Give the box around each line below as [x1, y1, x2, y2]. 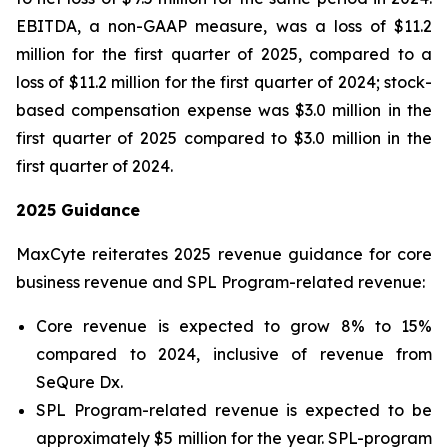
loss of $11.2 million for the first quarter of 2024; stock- [16, 72, 432, 92]
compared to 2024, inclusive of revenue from [36, 344, 432, 364]
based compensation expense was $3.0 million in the [16, 100, 432, 120]
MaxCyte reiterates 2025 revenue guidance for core [16, 244, 432, 264]
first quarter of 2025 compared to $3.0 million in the [16, 128, 432, 148]
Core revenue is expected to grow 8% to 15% [36, 316, 432, 336]
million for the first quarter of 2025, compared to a [16, 44, 432, 64]
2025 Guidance [16, 200, 140, 220]
